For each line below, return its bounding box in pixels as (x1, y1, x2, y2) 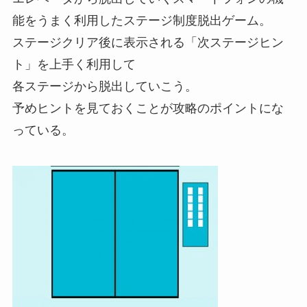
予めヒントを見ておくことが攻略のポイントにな (12, 101, 284, 115)
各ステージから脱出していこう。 (12, 79, 197, 93)
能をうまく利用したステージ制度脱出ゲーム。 (12, 13, 271, 27)
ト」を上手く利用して (12, 57, 136, 71)
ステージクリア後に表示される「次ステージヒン (12, 35, 284, 49)
